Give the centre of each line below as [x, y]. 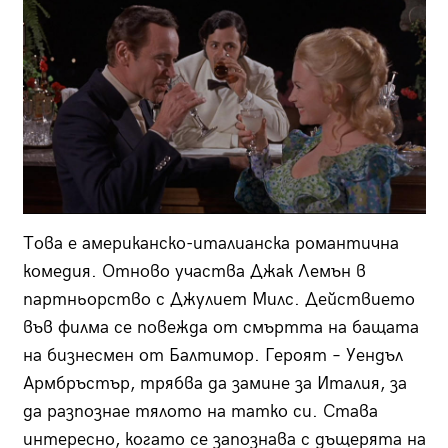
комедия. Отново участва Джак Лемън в [194, 272]
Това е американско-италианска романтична [210, 244]
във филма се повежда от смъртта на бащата [220, 328]
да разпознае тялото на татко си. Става [200, 412]
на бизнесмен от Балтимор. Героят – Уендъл [212, 356]
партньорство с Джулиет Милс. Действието [218, 300]
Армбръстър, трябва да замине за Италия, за [214, 384]
